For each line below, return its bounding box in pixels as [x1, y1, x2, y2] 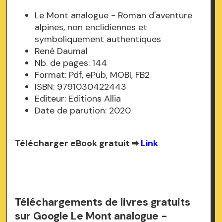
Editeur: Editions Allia [35, 92, 121, 105]
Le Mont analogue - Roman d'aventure [35, 9, 193, 21]
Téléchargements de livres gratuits [15, 195, 191, 209]
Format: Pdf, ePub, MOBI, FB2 [35, 68, 150, 81]
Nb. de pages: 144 [35, 56, 108, 69]
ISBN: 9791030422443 [35, 80, 127, 93]
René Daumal [35, 45, 88, 57]
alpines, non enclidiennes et [35, 21, 148, 33]
